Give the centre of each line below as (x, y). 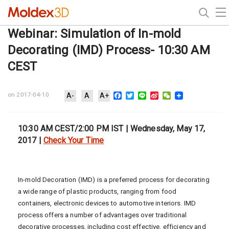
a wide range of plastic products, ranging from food (97, 191)
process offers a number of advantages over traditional (102, 215)
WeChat (185, 95)
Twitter (147, 95)
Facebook (140, 95)
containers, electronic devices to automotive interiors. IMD (107, 203)
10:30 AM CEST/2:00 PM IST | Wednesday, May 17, (112, 128)
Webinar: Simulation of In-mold (95, 34)
